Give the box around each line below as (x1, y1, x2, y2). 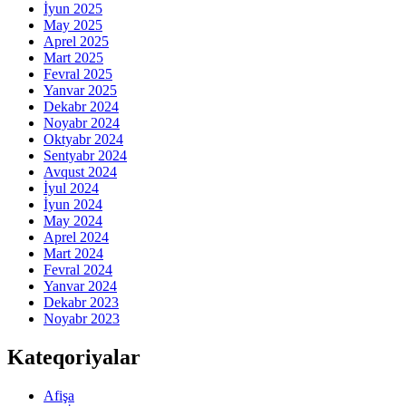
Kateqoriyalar (7, 345, 140, 370)
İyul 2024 (43, 180, 99, 197)
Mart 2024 (43, 246, 103, 262)
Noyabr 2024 (43, 115, 120, 131)
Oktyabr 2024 (43, 131, 123, 148)
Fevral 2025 (43, 66, 112, 82)
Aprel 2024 (43, 229, 109, 246)
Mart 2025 (43, 50, 103, 66)
